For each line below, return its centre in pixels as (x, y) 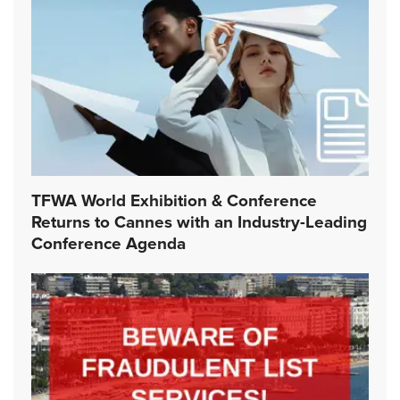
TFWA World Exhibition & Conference (174, 201)
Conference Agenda (108, 244)
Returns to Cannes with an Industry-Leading (199, 223)
